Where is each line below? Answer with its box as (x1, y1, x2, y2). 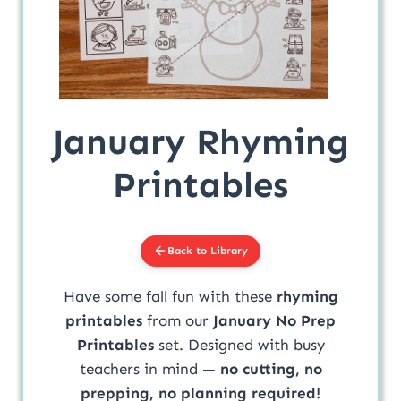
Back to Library (167, 243, 248, 257)
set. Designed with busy (153, 335, 325, 354)
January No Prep (213, 311, 336, 329)
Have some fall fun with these (63, 286, 277, 305)
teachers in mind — (79, 359, 220, 378)
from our (142, 311, 213, 329)
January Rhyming (52, 119, 349, 164)
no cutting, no (219, 359, 322, 378)
